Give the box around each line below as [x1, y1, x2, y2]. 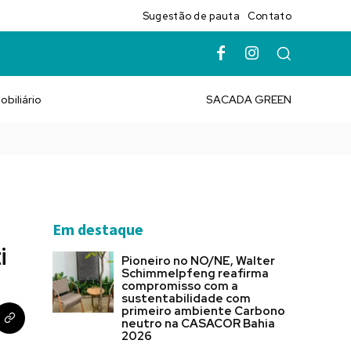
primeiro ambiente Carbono [121, 303, 285, 320]
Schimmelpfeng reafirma [121, 266, 269, 282]
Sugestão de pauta [142, 9, 240, 23]
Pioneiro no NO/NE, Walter [121, 253, 275, 270]
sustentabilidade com [121, 291, 251, 307]
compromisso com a [121, 278, 238, 295]
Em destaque [52, 219, 143, 240]
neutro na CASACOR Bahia [121, 316, 275, 332]
